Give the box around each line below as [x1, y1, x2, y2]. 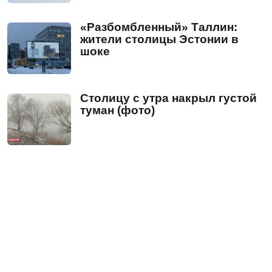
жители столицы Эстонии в [80, 33, 239, 46]
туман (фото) [80, 104, 155, 117]
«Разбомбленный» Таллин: [80, 21, 237, 34]
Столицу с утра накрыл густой [80, 92, 257, 105]
